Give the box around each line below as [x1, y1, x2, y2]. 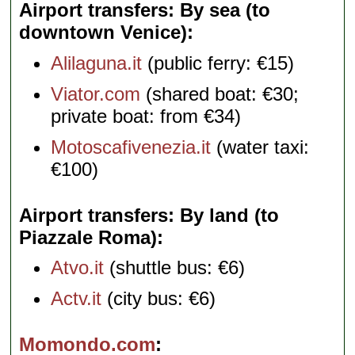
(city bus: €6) [101, 288, 216, 310]
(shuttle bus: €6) [104, 257, 246, 279]
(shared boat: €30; [140, 82, 300, 105]
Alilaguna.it [51, 52, 143, 74]
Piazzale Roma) [19, 226, 158, 248]
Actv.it [51, 288, 102, 310]
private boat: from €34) [51, 105, 242, 127]
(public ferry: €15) [142, 52, 295, 74]
